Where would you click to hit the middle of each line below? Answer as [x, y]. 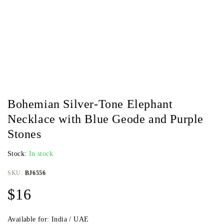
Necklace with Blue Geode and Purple [106, 119]
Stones [24, 134]
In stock [41, 154]
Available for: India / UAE [48, 219]
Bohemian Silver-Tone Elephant [90, 104]
